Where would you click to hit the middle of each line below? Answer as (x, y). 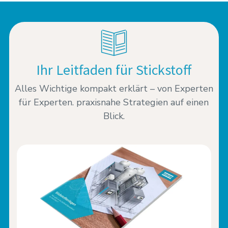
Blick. (114, 116)
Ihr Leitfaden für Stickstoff (114, 70)
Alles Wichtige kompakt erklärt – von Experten (114, 89)
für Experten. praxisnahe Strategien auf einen (114, 103)
